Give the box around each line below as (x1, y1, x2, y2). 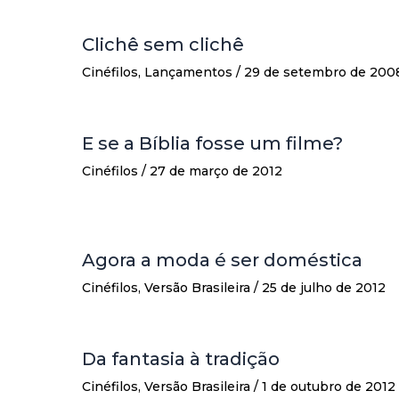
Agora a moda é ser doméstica (82, 249, 362, 272)
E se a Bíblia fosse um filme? (82, 133, 343, 155)
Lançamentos (144, 64, 232, 81)
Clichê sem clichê (82, 34, 244, 56)
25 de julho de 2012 (262, 280, 386, 297)
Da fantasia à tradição (82, 348, 280, 370)
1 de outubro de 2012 (262, 379, 395, 395)
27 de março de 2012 (150, 163, 282, 180)
